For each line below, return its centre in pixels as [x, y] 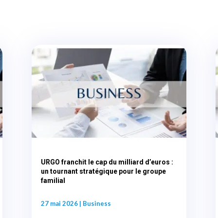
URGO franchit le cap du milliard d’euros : [107, 162]
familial [53, 180]
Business [97, 203]
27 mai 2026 [59, 203]
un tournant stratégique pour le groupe [103, 171]
